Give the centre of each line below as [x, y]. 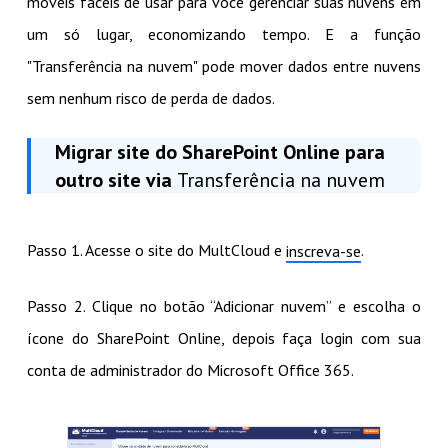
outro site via [115, 179]
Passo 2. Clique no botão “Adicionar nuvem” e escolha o [224, 305]
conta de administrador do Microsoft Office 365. [190, 369]
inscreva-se [323, 250]
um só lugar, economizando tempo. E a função [224, 33]
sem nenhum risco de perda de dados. [150, 97]
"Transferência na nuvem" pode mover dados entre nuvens [224, 65]
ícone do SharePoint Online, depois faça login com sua [224, 337]
